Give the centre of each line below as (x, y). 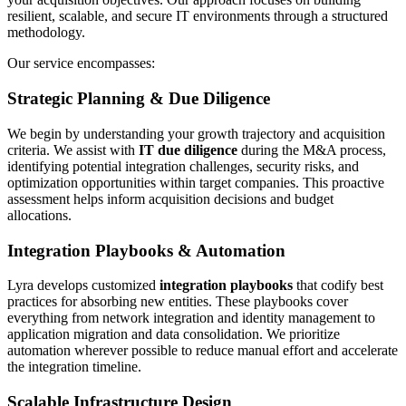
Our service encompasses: (81, 63)
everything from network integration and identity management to (191, 318)
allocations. (39, 215)
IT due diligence (188, 150)
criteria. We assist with (73, 150)
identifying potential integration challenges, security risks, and (183, 166)
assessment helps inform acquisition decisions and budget (170, 198)
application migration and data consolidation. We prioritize (174, 334)
